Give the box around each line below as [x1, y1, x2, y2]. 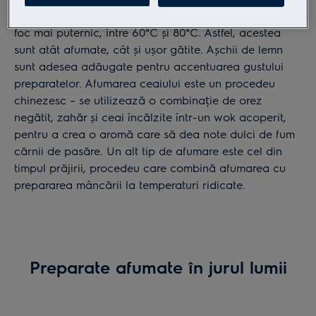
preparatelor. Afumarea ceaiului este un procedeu [14, 75, 275, 90]
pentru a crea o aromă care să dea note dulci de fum [14, 126, 295, 141]
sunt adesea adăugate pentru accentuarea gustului [14, 58, 284, 73]
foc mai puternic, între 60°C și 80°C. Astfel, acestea [14, 24, 281, 39]
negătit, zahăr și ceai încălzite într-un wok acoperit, [14, 109, 286, 124]
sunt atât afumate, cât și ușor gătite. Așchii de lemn [14, 41, 283, 56]
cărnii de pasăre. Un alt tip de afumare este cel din [14, 142, 282, 158]
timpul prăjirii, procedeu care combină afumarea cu [14, 159, 286, 175]
